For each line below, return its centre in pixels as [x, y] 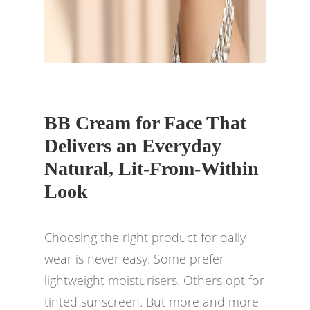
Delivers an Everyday [133, 146]
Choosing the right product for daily [145, 237]
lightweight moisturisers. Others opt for [154, 280]
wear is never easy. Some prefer [134, 259]
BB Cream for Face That [145, 123]
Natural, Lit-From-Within [152, 168]
